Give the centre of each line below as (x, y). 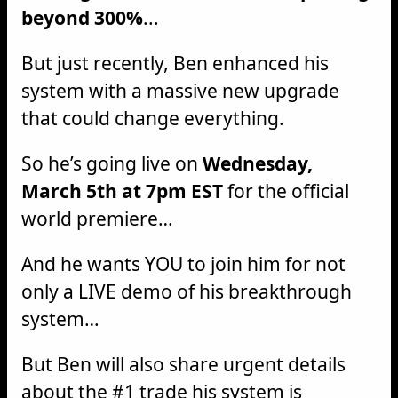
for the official (286, 191)
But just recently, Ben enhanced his (175, 63)
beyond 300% (82, 18)
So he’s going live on (112, 163)
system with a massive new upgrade (180, 91)
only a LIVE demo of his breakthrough (187, 291)
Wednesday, (258, 163)
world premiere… (97, 219)
